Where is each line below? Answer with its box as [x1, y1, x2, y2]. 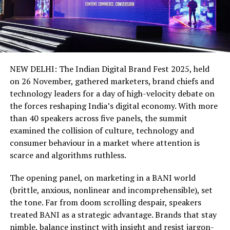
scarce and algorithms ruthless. [9, 149, 126, 161]
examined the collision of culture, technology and [9, 125, 194, 137]
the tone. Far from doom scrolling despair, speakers [9, 197, 201, 208]
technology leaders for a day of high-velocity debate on [9, 88, 215, 100]
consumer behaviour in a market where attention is [9, 137, 200, 149]
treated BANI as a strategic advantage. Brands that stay [9, 209, 217, 221]
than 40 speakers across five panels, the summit [9, 112, 187, 124]
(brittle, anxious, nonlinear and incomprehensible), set [9, 184, 213, 196]
